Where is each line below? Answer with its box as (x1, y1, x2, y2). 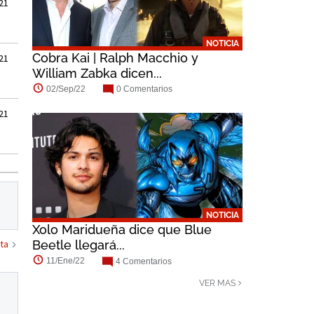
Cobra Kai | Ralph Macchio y (32, 50, 198, 66)
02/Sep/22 (46, 84, 86, 95)
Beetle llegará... (32, 238, 125, 253)
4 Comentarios (116, 256, 172, 266)
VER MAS (199, 278, 235, 288)
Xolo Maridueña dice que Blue (32, 222, 212, 238)
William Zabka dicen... (32, 66, 162, 81)
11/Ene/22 (46, 256, 85, 266)
